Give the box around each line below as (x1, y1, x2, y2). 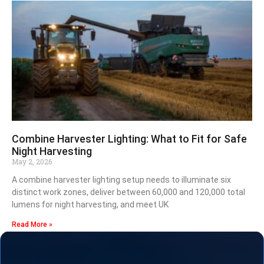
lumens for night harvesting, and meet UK (12, 199, 169, 209)
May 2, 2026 (12, 156, 52, 166)
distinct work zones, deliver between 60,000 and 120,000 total (12, 187, 245, 197)
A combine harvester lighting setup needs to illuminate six (12, 174, 231, 184)
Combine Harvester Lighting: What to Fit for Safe (12, 132, 247, 145)
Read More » (12, 220, 52, 229)
